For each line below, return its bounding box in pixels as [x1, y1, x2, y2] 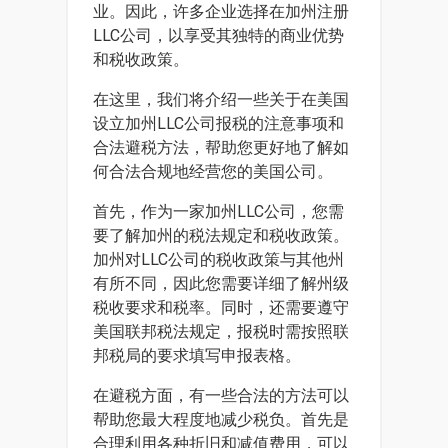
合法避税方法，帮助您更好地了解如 [93, 138, 349, 157]
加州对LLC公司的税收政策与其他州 [93, 250, 344, 269]
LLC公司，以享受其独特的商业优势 [93, 26, 344, 45]
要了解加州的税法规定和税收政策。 [93, 226, 349, 245]
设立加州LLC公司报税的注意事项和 [93, 114, 344, 133]
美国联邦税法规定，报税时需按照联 [93, 322, 349, 341]
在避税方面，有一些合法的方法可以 [93, 386, 349, 405]
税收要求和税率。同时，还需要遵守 [93, 298, 349, 317]
